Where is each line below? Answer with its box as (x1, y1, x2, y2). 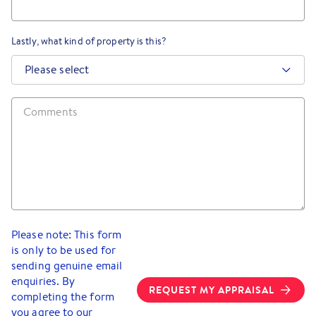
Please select (25, 62, 90, 77)
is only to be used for (11, 243, 116, 257)
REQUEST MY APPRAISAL (149, 283, 274, 297)
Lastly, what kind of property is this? (11, 35, 166, 47)
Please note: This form (11, 227, 122, 242)
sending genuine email (11, 258, 123, 273)
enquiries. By (11, 274, 75, 288)
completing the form (11, 289, 114, 304)
